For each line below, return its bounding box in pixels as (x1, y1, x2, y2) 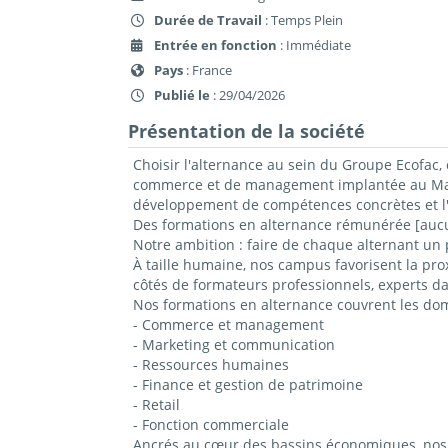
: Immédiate (277, 35, 351, 54)
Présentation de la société (127, 119, 365, 144)
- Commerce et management (132, 315, 324, 335)
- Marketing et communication (132, 335, 335, 355)
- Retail (132, 395, 180, 415)
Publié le (154, 85, 210, 104)
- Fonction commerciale (132, 415, 289, 435)
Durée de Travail (154, 10, 262, 29)
